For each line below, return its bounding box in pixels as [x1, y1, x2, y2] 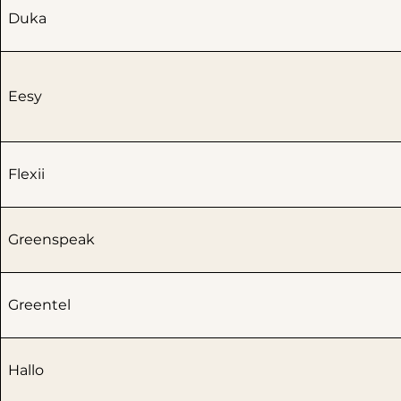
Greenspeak [8, 231, 95, 249]
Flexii [8, 166, 45, 183]
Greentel [8, 296, 71, 314]
